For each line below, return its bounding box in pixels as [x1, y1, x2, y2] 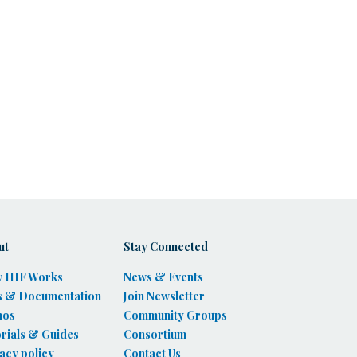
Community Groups [123, 307, 227, 323]
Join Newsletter [123, 288, 205, 304]
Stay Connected [123, 238, 208, 254]
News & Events [123, 269, 203, 284]
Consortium [123, 326, 186, 342]
